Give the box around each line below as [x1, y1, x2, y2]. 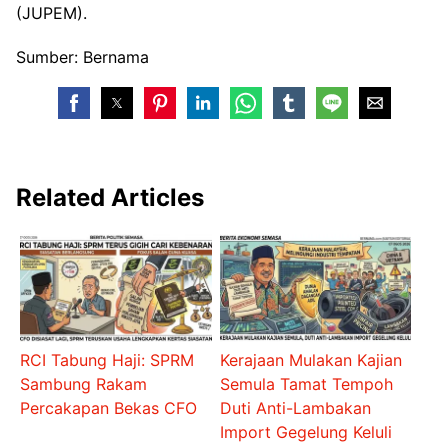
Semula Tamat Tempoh [219, 373, 393, 394]
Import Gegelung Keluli [219, 421, 392, 442]
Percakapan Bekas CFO [20, 397, 198, 418]
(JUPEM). [16, 3, 87, 24]
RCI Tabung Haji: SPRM [20, 349, 195, 370]
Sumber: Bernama [16, 47, 149, 68]
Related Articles [16, 183, 204, 213]
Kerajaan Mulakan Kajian [219, 349, 402, 370]
